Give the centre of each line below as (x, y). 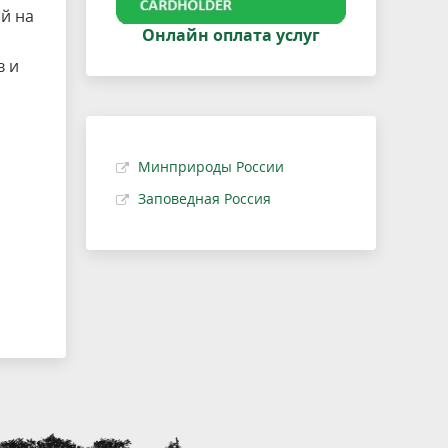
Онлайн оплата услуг (231, 35)
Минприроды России (211, 167)
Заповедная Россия (204, 199)
